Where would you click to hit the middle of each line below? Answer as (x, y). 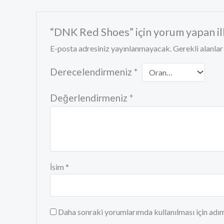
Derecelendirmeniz (92, 71)
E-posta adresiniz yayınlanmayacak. (110, 48)
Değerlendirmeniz (89, 97)
